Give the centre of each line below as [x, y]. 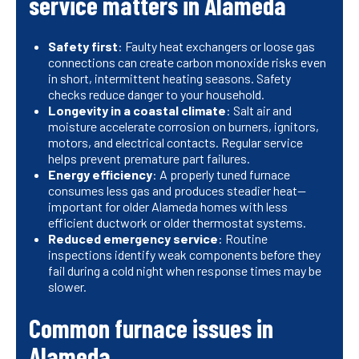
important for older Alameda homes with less [168, 207]
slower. [67, 287]
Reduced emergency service [133, 239]
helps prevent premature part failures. [149, 159]
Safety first [83, 46]
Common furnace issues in [151, 328]
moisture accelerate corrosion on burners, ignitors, [184, 127]
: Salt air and [259, 111]
